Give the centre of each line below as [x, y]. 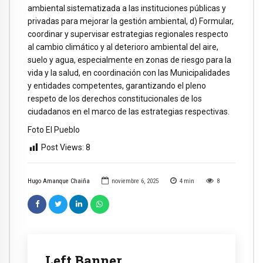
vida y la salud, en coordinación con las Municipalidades [129, 73]
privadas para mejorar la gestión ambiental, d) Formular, [131, 21]
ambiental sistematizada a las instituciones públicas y [127, 8]
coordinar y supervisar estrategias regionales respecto [128, 34]
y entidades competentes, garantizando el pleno [117, 85]
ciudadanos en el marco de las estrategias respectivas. [129, 111]
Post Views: [63, 148]
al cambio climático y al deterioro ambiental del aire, [123, 47]
